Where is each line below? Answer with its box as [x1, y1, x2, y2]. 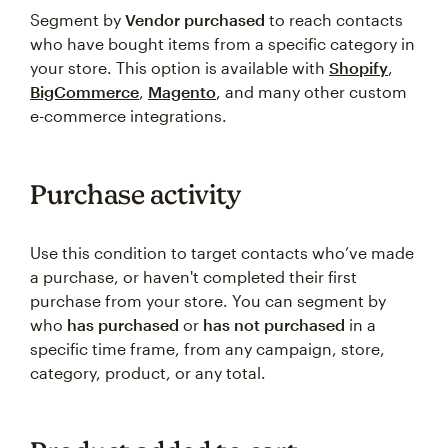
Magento [148, 82, 216, 101]
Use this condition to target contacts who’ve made [30, 243, 414, 262]
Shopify [329, 58, 388, 77]
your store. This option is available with [30, 58, 329, 77]
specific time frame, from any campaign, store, [30, 339, 385, 358]
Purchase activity [30, 178, 242, 210]
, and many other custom [216, 82, 407, 101]
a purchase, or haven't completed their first [30, 267, 357, 286]
